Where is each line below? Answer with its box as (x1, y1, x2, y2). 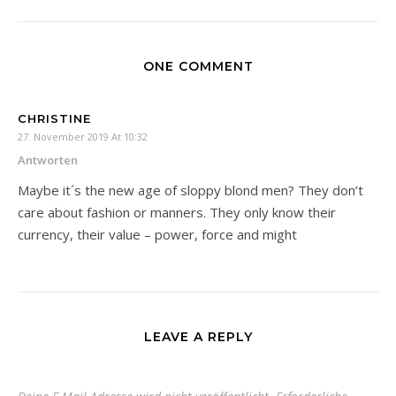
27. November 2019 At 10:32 (18, 130, 148, 144)
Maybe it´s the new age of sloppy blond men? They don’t (18, 181, 363, 200)
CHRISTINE (18, 111, 91, 126)
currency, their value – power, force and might (18, 225, 297, 244)
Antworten (18, 152, 78, 169)
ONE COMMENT (142, 58, 254, 75)
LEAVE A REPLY (143, 329, 253, 346)
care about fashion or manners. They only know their (18, 203, 336, 222)
